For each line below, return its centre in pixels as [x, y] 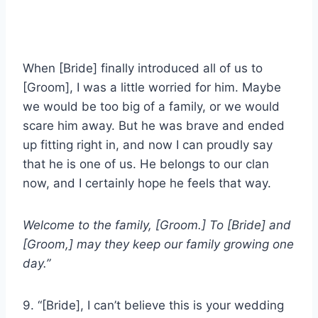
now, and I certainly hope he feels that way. [147, 183]
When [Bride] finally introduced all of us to [143, 68]
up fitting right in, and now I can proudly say [148, 144]
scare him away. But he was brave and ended [154, 125]
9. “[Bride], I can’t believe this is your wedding [153, 305]
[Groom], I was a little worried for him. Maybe [152, 87]
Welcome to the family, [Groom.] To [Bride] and [157, 225]
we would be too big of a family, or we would [151, 106]
